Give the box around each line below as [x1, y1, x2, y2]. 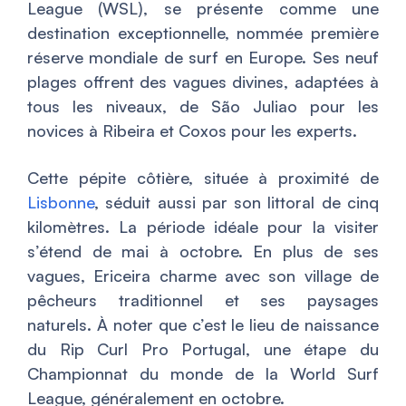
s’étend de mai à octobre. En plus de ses [27, 241, 379, 262]
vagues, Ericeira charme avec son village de [27, 266, 379, 286]
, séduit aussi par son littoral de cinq [94, 192, 379, 213]
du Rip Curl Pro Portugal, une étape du [27, 339, 379, 360]
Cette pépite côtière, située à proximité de [27, 168, 379, 188]
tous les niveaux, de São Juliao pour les [27, 96, 379, 117]
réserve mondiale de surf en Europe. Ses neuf [27, 47, 379, 68]
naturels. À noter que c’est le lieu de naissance [27, 314, 379, 335]
